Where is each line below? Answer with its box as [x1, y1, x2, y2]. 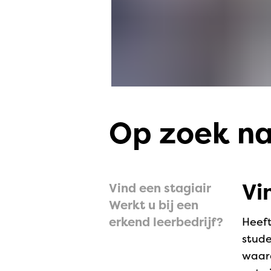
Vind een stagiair [109, 180, 212, 197]
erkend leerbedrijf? [109, 214, 224, 230]
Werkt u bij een [109, 197, 199, 214]
